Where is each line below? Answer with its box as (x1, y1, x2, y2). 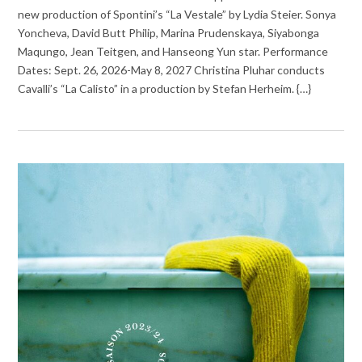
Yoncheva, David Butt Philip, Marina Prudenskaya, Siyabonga (18, 25, 320, 40)
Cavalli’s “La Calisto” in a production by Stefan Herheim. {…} (18, 81, 312, 95)
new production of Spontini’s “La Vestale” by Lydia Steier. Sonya (18, 6, 337, 21)
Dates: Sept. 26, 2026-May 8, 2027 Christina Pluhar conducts (18, 62, 326, 77)
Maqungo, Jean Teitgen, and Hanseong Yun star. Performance (18, 44, 329, 58)
